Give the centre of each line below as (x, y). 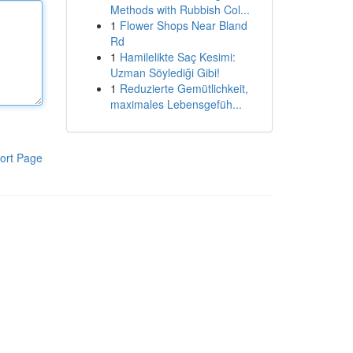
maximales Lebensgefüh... (176, 104)
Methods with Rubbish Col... (180, 9)
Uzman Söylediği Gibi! (165, 72)
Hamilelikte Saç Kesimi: (177, 57)
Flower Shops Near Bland (183, 25)
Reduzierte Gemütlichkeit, (184, 88)
